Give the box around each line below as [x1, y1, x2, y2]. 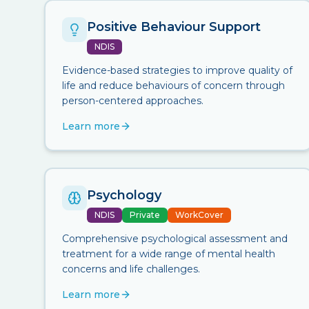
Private [130, 210, 160, 220]
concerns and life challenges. [62, 263, 200, 275]
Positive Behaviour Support [87, 19, 261, 34]
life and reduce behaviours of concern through [62, 79, 285, 92]
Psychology [87, 188, 161, 203]
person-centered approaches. [62, 94, 203, 107]
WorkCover [175, 210, 223, 220]
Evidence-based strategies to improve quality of [62, 64, 292, 77]
